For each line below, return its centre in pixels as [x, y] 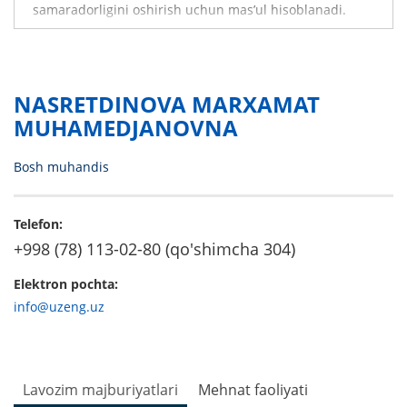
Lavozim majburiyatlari [100, 389]
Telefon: [38, 223]
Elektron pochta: [66, 283]
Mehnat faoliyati [253, 389]
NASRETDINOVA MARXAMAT [167, 104]
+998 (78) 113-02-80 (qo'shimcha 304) [154, 248]
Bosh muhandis [61, 166]
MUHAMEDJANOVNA [126, 127]
